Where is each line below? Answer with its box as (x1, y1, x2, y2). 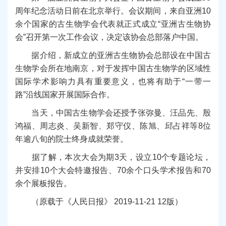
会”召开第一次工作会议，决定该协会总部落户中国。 (15, 33, 203, 42)
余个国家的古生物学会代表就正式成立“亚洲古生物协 (15, 20, 211, 29)
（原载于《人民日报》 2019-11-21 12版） (15, 197, 183, 206)
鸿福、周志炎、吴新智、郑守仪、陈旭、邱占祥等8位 (15, 122, 211, 131)
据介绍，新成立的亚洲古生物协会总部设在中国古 (15, 51, 211, 60)
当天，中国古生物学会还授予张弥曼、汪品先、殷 (15, 108, 211, 118)
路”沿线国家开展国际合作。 (15, 90, 115, 99)
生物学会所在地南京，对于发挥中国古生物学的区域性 (15, 64, 211, 73)
